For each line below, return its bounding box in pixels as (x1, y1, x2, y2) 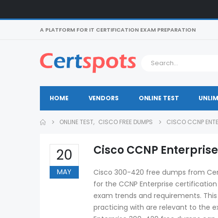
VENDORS (88, 94, 119, 102)
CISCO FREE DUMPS (98, 118, 153, 126)
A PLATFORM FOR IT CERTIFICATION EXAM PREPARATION (40, 26, 196, 34)
